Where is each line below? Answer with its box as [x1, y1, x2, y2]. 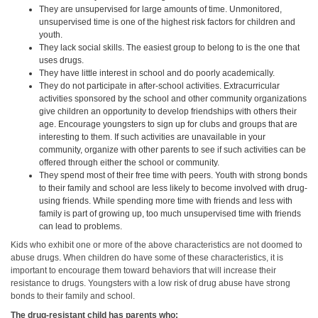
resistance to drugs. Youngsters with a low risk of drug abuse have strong [11, 278, 290, 288]
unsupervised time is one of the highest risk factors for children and [39, 16, 295, 27]
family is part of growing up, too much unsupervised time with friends [39, 208, 301, 219]
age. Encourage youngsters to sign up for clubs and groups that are [39, 119, 297, 129]
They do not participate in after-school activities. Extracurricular [39, 80, 280, 91]
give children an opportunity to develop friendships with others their [39, 106, 297, 116]
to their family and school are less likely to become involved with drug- [39, 182, 307, 193]
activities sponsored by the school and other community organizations [39, 93, 307, 104]
